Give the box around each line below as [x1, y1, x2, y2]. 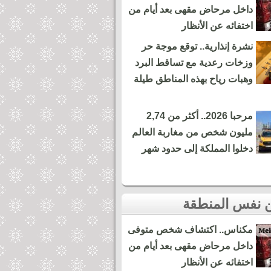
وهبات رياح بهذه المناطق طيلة [134, 74, 253, 84]
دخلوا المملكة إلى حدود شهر [142, 143, 253, 154]
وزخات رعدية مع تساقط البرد [135, 57, 253, 68]
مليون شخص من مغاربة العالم [132, 127, 253, 137]
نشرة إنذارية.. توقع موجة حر [142, 41, 253, 51]
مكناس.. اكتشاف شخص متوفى [128, 224, 253, 235]
